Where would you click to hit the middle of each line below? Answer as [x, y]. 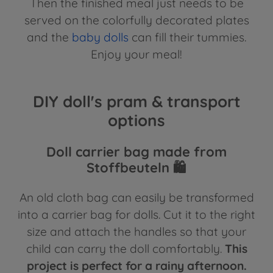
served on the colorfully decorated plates [136, 20]
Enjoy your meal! [136, 55]
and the [49, 37]
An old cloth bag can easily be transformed [136, 198]
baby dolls [100, 37]
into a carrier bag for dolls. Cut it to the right [136, 215]
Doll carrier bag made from [136, 151]
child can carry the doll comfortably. [125, 249]
